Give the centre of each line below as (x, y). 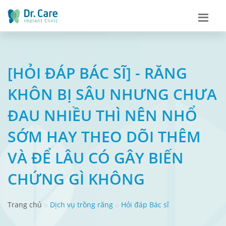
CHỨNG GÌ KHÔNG (76, 179)
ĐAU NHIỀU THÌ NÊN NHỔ (102, 115)
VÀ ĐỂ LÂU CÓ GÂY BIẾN (96, 157)
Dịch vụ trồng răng (81, 204)
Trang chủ (25, 204)
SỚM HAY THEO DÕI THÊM (104, 136)
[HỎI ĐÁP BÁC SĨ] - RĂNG (97, 73)
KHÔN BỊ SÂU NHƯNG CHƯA (112, 94)
